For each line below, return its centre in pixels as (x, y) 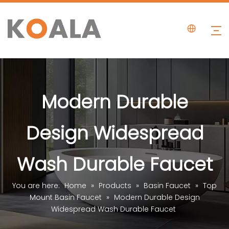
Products (115, 186)
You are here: (37, 186)
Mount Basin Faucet (65, 197)
